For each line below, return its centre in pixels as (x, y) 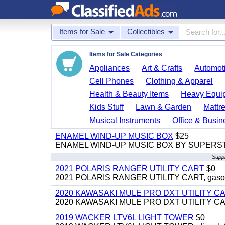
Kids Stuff (107, 107)
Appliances (110, 68)
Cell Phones (112, 81)
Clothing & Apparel (180, 81)
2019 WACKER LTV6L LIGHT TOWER (125, 218)
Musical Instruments (125, 120)
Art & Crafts (162, 68)
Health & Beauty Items (129, 94)
